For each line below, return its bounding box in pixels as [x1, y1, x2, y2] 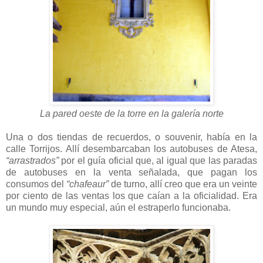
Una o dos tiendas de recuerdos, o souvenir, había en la [6, 131, 257, 142]
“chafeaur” [66, 178, 111, 189]
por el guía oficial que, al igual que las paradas [61, 155, 258, 166]
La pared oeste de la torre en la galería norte [39, 108, 224, 119]
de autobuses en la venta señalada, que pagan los [6, 167, 257, 177]
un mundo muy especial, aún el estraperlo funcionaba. [6, 202, 233, 213]
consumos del [6, 178, 66, 189]
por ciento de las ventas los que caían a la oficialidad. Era [6, 190, 257, 201]
